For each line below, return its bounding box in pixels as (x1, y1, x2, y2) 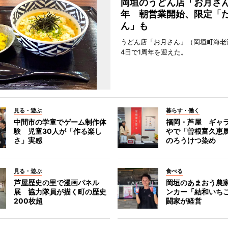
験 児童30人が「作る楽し (13, 127, 102, 135)
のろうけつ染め (166, 136, 216, 145)
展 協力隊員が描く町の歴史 (13, 187, 106, 196)
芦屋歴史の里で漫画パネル (13, 178, 99, 187)
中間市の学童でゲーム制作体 (13, 118, 106, 126)
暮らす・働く (166, 107, 200, 114)
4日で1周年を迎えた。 (120, 48, 187, 56)
